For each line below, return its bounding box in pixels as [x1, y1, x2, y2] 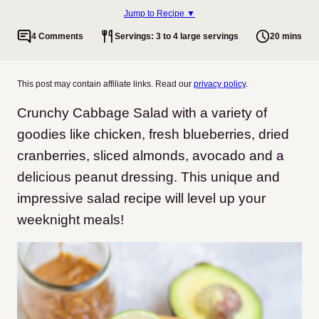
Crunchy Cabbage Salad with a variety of [17, 105, 267, 120]
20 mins [270, 31, 302, 41]
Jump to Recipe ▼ [124, 8, 195, 19]
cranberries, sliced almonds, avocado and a [17, 148, 284, 163]
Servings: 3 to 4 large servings [115, 31, 239, 41]
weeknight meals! [17, 212, 124, 227]
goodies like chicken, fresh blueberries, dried [17, 127, 289, 142]
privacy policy [194, 79, 246, 89]
